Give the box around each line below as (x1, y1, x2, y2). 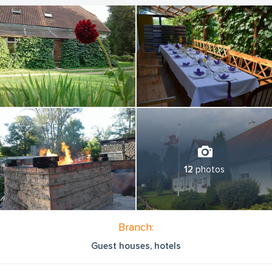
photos (193, 163, 225, 175)
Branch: (118, 220, 154, 234)
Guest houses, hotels (91, 240, 181, 251)
